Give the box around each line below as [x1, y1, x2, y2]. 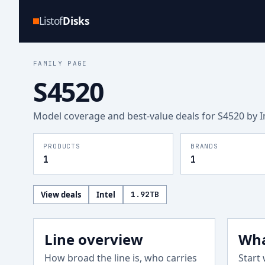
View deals [41, 189, 81, 200]
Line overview [44, 230, 143, 249]
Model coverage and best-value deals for [33, 109, 218, 122]
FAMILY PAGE [33, 59, 88, 67]
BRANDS [190, 142, 219, 150]
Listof [39, 14, 63, 28]
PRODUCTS [43, 142, 81, 150]
